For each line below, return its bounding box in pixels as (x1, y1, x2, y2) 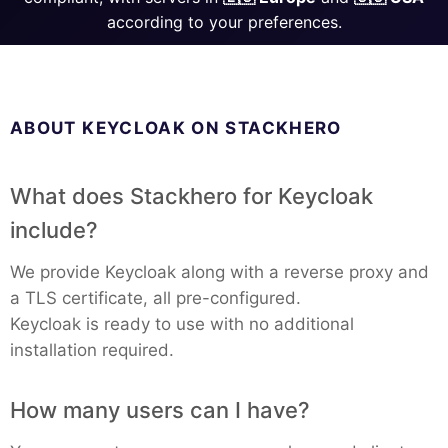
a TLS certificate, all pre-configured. (10, 288, 301, 308)
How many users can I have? (10, 397, 310, 423)
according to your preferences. (106, 12, 342, 32)
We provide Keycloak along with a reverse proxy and (10, 262, 429, 282)
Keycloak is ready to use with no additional (10, 314, 354, 334)
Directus (60, 178, 138, 203)
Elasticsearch (60, 304, 184, 329)
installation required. (10, 340, 174, 360)
